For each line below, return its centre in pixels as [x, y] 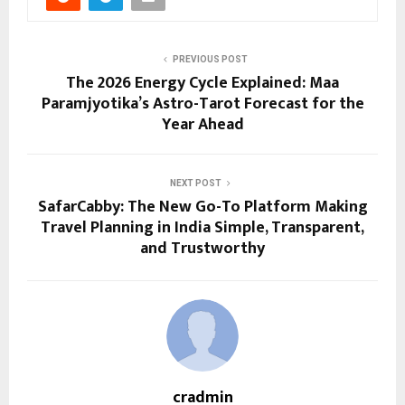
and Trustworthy [202, 249]
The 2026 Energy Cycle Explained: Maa [202, 84]
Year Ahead [202, 125]
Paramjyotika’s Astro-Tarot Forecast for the [202, 104]
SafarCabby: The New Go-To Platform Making [202, 207]
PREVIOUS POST [210, 60]
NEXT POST [195, 184]
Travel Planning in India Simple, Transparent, [202, 228]
